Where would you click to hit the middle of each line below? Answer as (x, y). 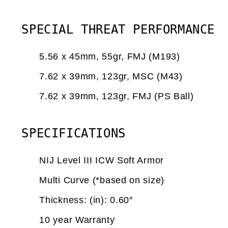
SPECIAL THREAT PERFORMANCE (118, 29)
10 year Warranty (77, 220)
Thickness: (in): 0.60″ (86, 200)
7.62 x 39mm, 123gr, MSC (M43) (111, 76)
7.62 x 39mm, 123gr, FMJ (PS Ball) (117, 96)
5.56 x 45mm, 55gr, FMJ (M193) (110, 56)
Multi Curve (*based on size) (102, 180)
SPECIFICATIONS (74, 133)
